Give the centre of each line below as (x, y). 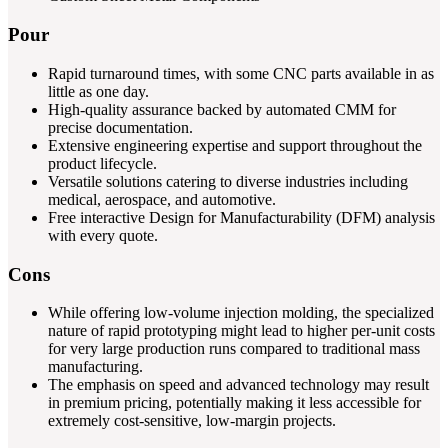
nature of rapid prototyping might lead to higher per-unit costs (241, 331)
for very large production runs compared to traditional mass (234, 349)
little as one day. (98, 91)
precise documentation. (120, 127)
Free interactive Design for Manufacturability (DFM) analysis (241, 217)
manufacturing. (95, 367)
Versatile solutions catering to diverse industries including (228, 181)
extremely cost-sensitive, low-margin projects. (192, 421)
